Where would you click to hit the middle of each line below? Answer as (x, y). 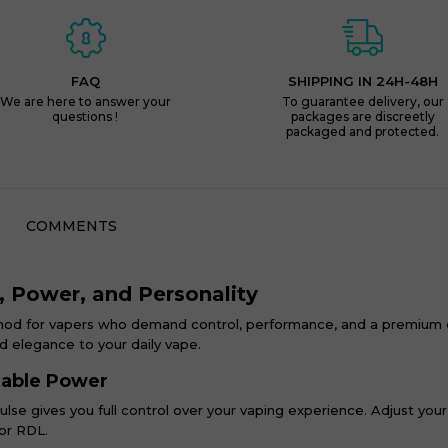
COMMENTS (71, 226)
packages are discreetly (362, 116)
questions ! (85, 116)
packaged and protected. (363, 131)
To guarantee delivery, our (362, 101)
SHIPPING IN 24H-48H (362, 81)
